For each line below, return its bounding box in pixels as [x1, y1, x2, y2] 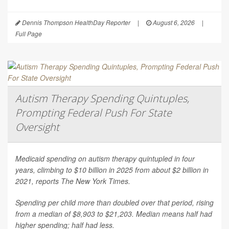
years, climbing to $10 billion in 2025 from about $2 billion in [15, 165, 209, 175]
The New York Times [61, 176, 128, 187]
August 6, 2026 [151, 18, 195, 27]
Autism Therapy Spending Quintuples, [15, 91, 189, 106]
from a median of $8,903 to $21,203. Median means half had [15, 209, 212, 219]
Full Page [15, 29, 42, 38]
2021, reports [15, 176, 61, 187]
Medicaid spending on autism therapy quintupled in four [15, 153, 195, 164]
